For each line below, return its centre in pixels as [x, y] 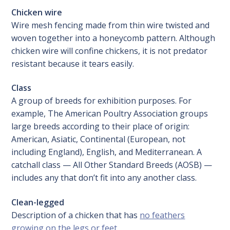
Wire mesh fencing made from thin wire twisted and [111, 25]
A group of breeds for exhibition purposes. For [102, 101]
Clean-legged [38, 203]
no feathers [162, 215]
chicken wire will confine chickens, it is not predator [110, 51]
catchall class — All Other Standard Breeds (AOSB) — [112, 165]
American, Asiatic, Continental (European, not [99, 139]
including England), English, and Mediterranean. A [107, 152]
